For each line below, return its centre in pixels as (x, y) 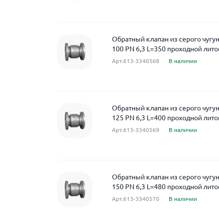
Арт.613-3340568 (136, 61)
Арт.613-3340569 (136, 130)
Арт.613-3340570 (136, 199)
